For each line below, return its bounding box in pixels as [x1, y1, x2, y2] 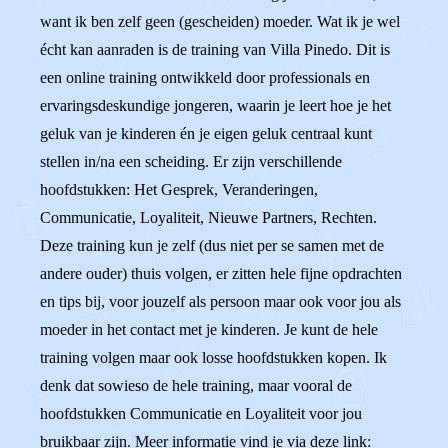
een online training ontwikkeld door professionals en [40, 69, 370, 86]
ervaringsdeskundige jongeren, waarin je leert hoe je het [40, 97, 391, 114]
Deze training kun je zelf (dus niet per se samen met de [40, 237, 384, 254]
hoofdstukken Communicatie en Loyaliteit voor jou [40, 405, 362, 422]
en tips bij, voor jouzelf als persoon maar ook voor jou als [40, 293, 401, 310]
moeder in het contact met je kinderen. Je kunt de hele [40, 321, 378, 338]
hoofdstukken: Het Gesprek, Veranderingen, [40, 181, 318, 198]
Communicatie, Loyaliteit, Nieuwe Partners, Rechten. [40, 209, 377, 226]
